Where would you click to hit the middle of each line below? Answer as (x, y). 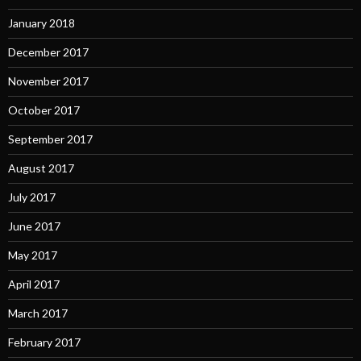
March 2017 (38, 313)
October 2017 (44, 110)
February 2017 (44, 342)
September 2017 (50, 139)
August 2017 (41, 168)
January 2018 (41, 23)
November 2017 (48, 81)
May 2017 (33, 255)
